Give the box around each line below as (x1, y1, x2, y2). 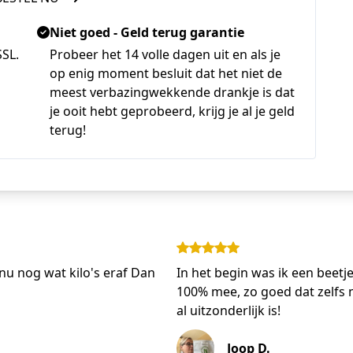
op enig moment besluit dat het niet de (50, 65, 283, 82)
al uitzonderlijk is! (176, 302, 281, 319)
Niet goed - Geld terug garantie (50, 24, 245, 41)
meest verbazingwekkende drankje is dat (50, 84, 295, 101)
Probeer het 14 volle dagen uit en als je (50, 46, 281, 63)
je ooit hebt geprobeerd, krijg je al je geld (50, 102, 295, 120)
